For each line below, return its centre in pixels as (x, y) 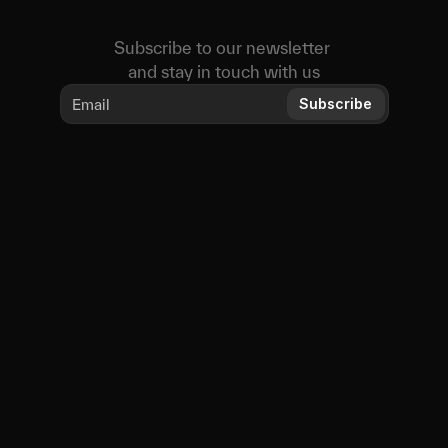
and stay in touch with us (224, 71)
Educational (326, 236)
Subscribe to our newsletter (222, 47)
